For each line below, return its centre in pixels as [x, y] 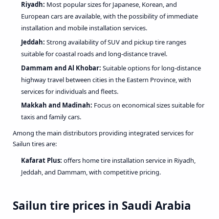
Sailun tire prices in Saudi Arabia [102, 205]
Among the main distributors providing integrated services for [103, 133]
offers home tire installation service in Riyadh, [129, 160]
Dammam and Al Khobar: [61, 68]
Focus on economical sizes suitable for [148, 105]
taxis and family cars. [51, 117]
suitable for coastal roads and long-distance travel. [94, 54]
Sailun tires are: [34, 144]
